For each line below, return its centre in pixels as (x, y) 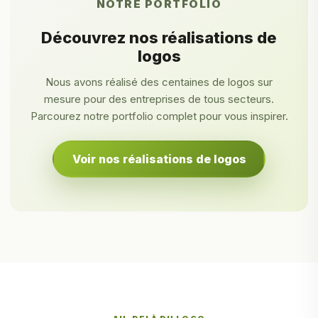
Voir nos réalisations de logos (159, 159)
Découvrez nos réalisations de (159, 38)
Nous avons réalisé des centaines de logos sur (159, 82)
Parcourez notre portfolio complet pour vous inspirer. (159, 116)
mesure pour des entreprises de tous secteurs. (159, 99)
